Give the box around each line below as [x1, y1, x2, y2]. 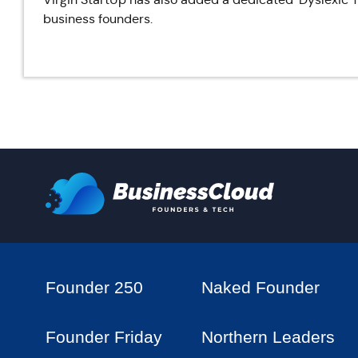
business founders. [43, 11, 153, 26]
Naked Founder [201, 278, 320, 296]
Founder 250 [46, 278, 143, 296]
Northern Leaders [201, 328, 335, 346]
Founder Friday [46, 328, 162, 346]
